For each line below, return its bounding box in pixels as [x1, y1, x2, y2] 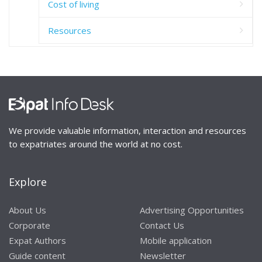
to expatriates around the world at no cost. [9, 137, 182, 150]
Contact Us [140, 219, 184, 231]
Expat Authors [9, 234, 66, 246]
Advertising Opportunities [140, 204, 244, 216]
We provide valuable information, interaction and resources [9, 124, 246, 136]
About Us [9, 204, 46, 216]
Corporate [9, 219, 50, 231]
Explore [9, 174, 47, 189]
